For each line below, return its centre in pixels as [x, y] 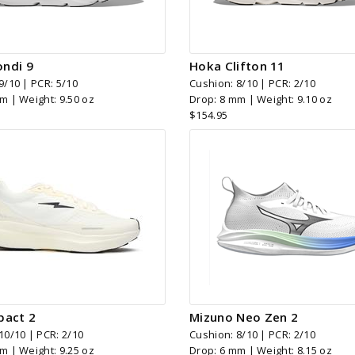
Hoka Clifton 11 [237, 66]
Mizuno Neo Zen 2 [244, 317]
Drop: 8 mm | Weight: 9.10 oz [261, 99]
